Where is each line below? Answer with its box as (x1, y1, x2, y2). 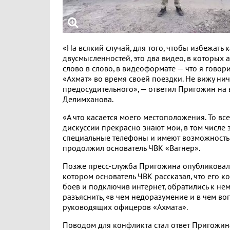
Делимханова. (63, 95, 113, 104)
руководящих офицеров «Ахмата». (63, 203, 188, 212)
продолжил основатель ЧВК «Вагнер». (63, 144, 200, 153)
